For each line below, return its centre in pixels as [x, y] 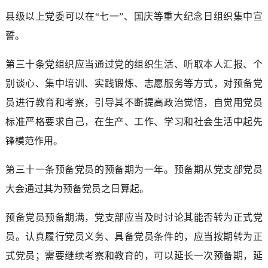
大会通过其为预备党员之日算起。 [77, 188]
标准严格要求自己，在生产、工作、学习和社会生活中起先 [134, 121]
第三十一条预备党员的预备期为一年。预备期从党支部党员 [134, 169]
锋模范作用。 [34, 141]
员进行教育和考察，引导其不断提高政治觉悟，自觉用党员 [134, 102]
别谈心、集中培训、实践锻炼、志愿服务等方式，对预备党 [134, 83]
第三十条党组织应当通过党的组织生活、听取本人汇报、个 [134, 64]
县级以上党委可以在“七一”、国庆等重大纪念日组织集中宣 [134, 16]
